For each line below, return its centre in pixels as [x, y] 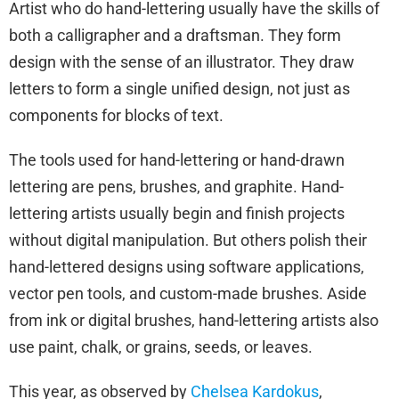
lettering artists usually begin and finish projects [177, 213]
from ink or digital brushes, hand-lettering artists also [194, 320]
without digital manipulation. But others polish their [188, 240]
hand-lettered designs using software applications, [187, 266]
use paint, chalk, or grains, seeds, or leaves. [161, 346]
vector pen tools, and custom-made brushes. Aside [188, 293]
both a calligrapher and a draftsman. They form [175, 35]
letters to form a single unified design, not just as [179, 88]
